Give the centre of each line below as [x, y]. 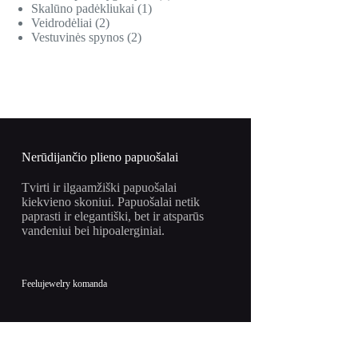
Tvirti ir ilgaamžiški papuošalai [99, 188]
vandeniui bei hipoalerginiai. [93, 231]
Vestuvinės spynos [78, 38]
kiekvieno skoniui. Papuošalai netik [111, 202]
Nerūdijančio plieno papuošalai [100, 157]
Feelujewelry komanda [65, 284]
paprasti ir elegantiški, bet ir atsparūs [113, 217]
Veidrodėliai [62, 23]
